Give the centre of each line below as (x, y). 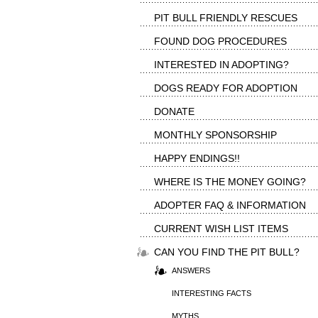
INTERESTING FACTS (212, 293)
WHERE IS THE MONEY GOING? (230, 182)
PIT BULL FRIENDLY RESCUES (226, 18)
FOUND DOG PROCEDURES (220, 41)
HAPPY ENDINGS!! (197, 158)
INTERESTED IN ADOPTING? (221, 65)
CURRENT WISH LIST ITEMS (221, 229)
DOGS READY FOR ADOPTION (226, 88)
